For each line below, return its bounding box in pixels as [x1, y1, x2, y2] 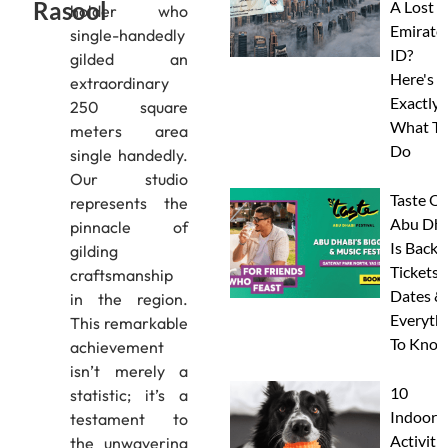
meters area [69, 121, 189, 141]
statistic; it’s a [69, 385, 189, 405]
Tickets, [389, 262, 442, 281]
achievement [69, 337, 164, 357]
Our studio [69, 169, 189, 189]
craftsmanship [69, 265, 173, 285]
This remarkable [69, 313, 189, 333]
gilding [69, 241, 118, 261]
